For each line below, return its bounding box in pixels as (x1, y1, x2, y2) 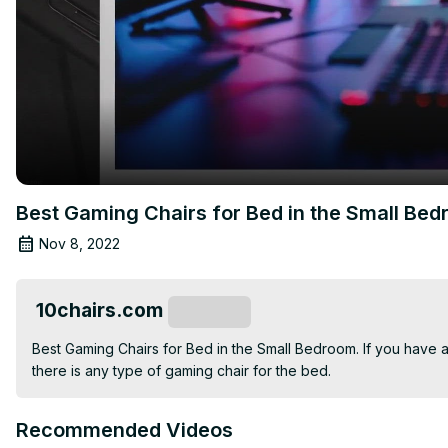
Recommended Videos (16, 417, 233, 442)
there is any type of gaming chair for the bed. (32, 361, 331, 379)
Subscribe (178, 304, 241, 321)
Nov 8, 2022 (39, 234, 120, 252)
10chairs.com (36, 297, 163, 322)
